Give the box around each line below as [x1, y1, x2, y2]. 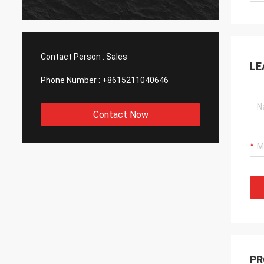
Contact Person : [41, 52, 104, 61]
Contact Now [93, 109, 148, 120]
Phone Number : [41, 75, 100, 85]
